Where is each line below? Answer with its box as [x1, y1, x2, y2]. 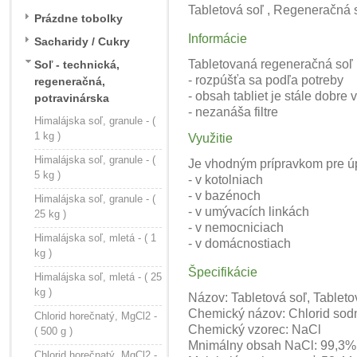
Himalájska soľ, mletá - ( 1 [34, 232, 156, 244]
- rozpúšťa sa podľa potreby [188, 73, 343, 87]
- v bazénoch [188, 189, 261, 202]
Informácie [188, 32, 247, 45]
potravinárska [34, 92, 109, 104]
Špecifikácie [188, 265, 257, 279]
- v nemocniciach [188, 221, 284, 234]
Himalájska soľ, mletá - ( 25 [34, 271, 162, 283]
